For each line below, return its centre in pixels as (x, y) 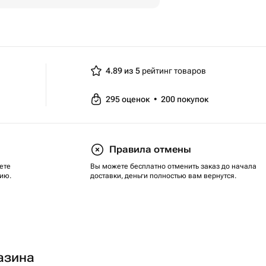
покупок (193, 99)
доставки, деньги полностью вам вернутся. (163, 176)
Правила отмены (150, 149)
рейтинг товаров (173, 71)
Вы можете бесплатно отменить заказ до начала (173, 166)
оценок (137, 99)
